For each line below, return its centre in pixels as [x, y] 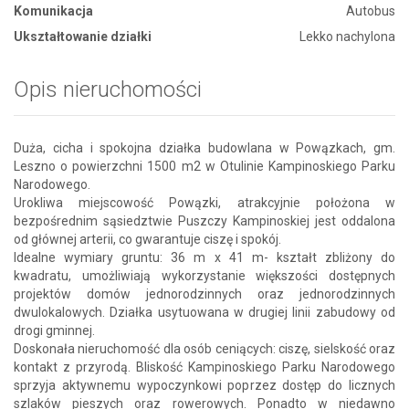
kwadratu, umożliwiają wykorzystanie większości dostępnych [204, 275]
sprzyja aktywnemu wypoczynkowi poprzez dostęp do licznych [204, 385]
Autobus [371, 10]
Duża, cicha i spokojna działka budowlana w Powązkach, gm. [204, 147]
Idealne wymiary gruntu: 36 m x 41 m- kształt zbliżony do [204, 257]
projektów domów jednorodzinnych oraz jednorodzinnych [204, 294]
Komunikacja [53, 10]
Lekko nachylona [347, 36]
